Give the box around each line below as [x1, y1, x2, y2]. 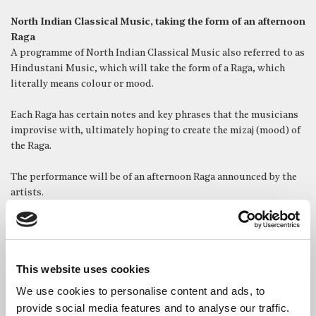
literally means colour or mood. [11, 78, 154, 90]
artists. [11, 187, 44, 198]
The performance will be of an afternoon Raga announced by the [11, 171, 297, 183]
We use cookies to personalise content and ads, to [16, 285, 265, 297]
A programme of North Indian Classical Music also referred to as [11, 47, 305, 59]
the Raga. [11, 140, 51, 152]
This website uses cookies [16, 262, 150, 275]
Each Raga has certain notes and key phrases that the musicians [11, 109, 298, 121]
